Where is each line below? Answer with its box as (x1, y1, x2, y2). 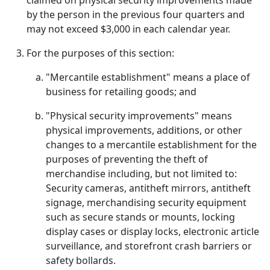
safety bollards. (46, 254, 116, 267)
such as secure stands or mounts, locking (46, 210, 235, 224)
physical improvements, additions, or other (46, 124, 242, 137)
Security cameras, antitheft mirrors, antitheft (46, 181, 251, 195)
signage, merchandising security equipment (46, 196, 246, 209)
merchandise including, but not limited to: (46, 167, 237, 180)
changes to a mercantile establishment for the (46, 138, 257, 151)
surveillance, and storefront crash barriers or (46, 239, 252, 253)
